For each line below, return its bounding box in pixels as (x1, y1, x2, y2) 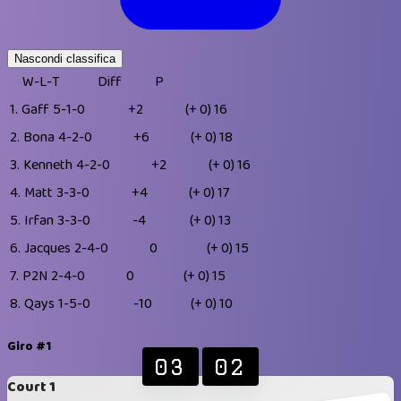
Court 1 (7, 375, 55, 398)
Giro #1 (7, 337, 51, 356)
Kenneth (23, 153, 73, 176)
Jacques (24, 236, 71, 260)
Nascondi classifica (14, 51, 115, 65)
